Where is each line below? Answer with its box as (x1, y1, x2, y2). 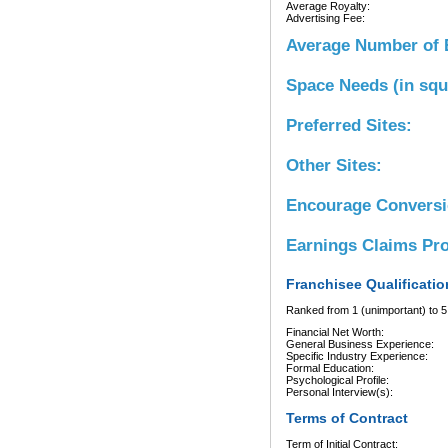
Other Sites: (286, 156, 382, 175)
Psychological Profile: (286, 374, 389, 386)
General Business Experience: (286, 338, 434, 350)
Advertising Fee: (286, 12, 365, 24)
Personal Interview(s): (286, 386, 393, 398)
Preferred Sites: (286, 116, 412, 135)
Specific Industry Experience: (286, 350, 428, 362)
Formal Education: (286, 362, 374, 374)
